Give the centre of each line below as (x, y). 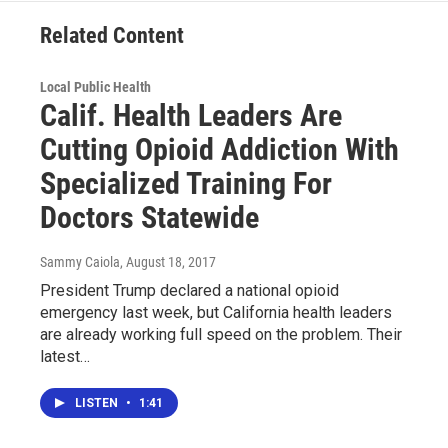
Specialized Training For (186, 183)
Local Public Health (95, 86)
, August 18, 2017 (168, 261)
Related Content (112, 35)
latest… (65, 356)
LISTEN (98, 402)
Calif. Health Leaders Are (191, 115)
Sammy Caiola (80, 261)
